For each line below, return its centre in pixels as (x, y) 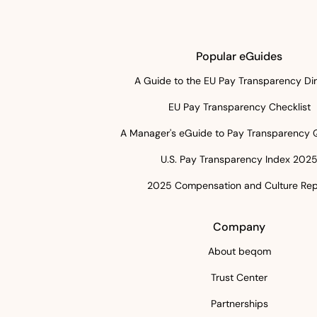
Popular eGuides (239, 56)
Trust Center (239, 277)
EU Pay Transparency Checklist (239, 107)
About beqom (239, 251)
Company (239, 227)
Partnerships (239, 304)
